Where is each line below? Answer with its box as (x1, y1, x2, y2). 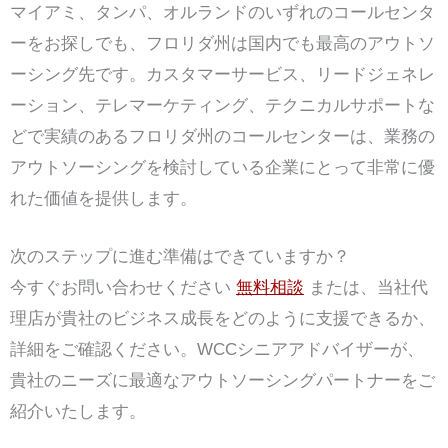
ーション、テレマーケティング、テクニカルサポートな (10, 95, 435, 115)
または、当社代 (304, 277, 428, 297)
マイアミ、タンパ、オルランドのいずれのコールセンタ (10, 2, 435, 22)
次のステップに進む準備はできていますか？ (10, 246, 350, 266)
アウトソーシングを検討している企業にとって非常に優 (10, 157, 435, 177)
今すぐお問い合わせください (10, 277, 236, 297)
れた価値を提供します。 (10, 188, 197, 208)
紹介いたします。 (10, 401, 146, 421)
